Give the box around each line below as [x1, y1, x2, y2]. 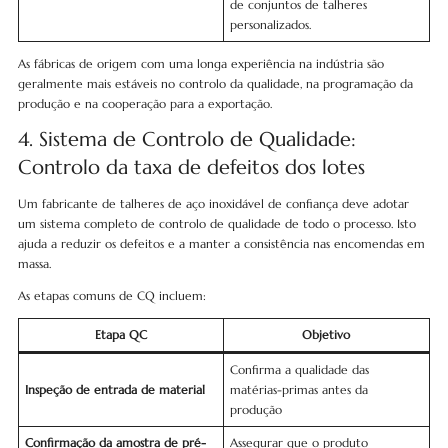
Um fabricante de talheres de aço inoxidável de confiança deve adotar [17, 196, 409, 211]
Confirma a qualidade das [229, 362, 369, 377]
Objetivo [302, 327, 351, 342]
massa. [17, 256, 51, 271]
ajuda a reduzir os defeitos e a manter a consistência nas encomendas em [17, 236, 425, 251]
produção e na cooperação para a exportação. [17, 96, 272, 111]
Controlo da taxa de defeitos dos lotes [17, 155, 365, 180]
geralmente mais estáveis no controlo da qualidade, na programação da [17, 76, 413, 91]
